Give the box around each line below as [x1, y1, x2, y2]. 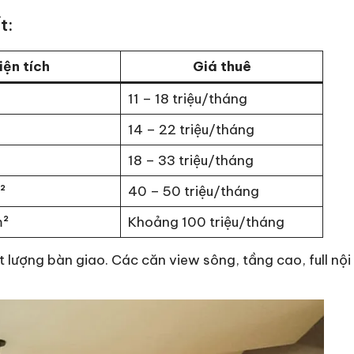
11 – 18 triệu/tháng [127, 90, 247, 108]
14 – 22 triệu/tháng [127, 121, 254, 139]
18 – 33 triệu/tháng [127, 152, 254, 170]
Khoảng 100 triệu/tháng [127, 213, 284, 232]
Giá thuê [192, 58, 251, 76]
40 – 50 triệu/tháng [127, 183, 259, 201]
